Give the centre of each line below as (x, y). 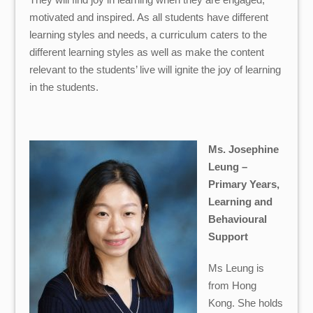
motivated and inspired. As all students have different (149, 17)
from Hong (232, 285)
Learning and (240, 202)
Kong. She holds (245, 303)
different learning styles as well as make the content (147, 52)
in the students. (64, 87)
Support (228, 237)
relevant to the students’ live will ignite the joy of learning (155, 69)
